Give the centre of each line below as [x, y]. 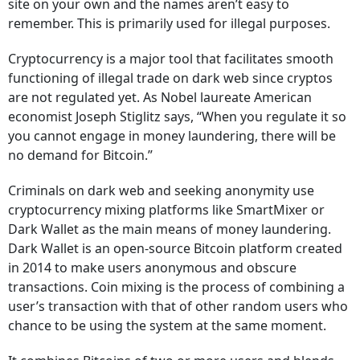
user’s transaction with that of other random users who [178, 306]
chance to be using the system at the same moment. [167, 325]
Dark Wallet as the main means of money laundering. [170, 229]
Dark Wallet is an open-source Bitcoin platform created [175, 248]
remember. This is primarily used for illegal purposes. [169, 23]
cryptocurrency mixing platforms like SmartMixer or [166, 210]
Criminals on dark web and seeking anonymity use [161, 190]
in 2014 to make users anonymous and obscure [154, 268]
